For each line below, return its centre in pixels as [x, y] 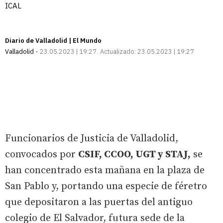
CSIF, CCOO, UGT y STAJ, [134, 154]
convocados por [42, 154]
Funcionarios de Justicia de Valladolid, [92, 138]
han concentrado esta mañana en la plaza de [105, 170]
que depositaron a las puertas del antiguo [99, 202]
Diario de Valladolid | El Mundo [53, 40]
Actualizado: [118, 51]
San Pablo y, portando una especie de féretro [106, 186]
